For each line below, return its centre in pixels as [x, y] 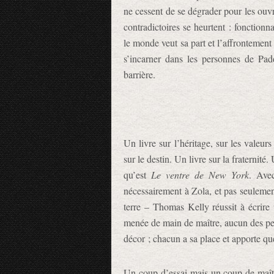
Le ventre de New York [200, 175]
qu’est [137, 175]
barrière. [139, 74]
